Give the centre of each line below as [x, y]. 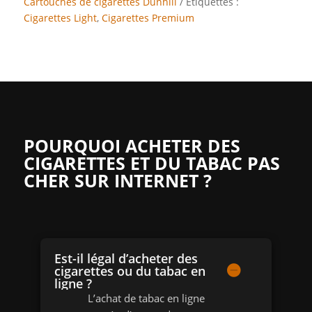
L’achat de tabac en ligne [146, 298]
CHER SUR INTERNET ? [117, 180]
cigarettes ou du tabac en [130, 271]
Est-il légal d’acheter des [126, 258]
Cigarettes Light [60, 17]
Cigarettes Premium [148, 17]
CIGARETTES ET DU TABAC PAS [151, 163]
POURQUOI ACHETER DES [132, 145]
